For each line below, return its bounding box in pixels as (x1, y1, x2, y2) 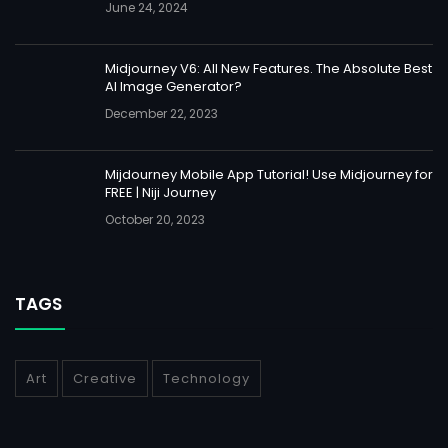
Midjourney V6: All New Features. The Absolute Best (105, 59, 432, 79)
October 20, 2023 (105, 211, 205, 229)
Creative (73, 369, 137, 389)
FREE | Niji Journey (105, 183, 216, 203)
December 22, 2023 (105, 105, 218, 123)
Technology (163, 369, 250, 389)
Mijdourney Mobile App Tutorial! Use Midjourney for (105, 165, 433, 185)
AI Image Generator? (105, 77, 242, 97)
